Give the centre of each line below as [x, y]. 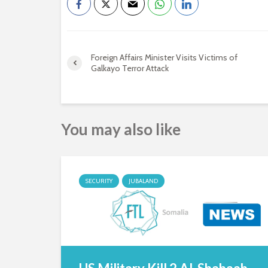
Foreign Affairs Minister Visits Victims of [164, 57]
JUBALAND [143, 181]
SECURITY [99, 181]
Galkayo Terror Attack [130, 68]
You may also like [121, 129]
